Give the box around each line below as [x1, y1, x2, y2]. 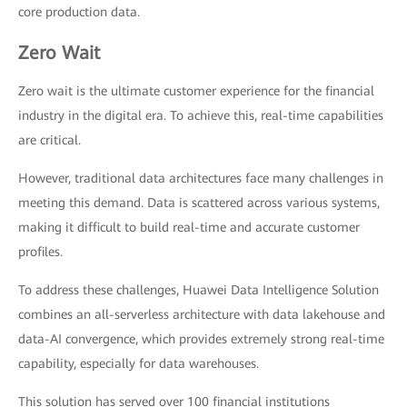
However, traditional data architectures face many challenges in [18, 171, 383, 186]
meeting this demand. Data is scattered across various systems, [18, 195, 380, 211]
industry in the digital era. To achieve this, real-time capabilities [18, 108, 383, 124]
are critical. [18, 133, 81, 148]
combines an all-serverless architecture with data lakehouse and [18, 307, 385, 323]
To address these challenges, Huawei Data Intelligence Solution [18, 283, 379, 298]
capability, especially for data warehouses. [18, 356, 259, 372]
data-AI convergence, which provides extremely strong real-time [18, 332, 384, 347]
